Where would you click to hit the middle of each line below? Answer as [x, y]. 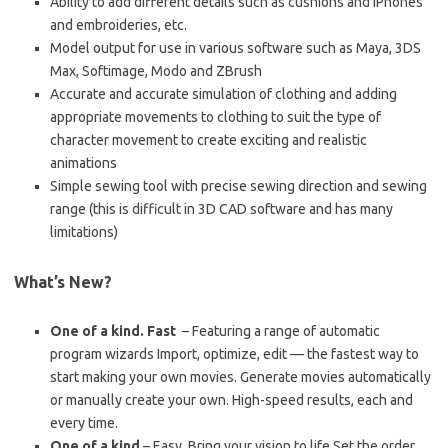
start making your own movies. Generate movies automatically [240, 377]
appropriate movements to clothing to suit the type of [215, 117]
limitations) [84, 232]
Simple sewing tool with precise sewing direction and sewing [238, 186]
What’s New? [63, 282]
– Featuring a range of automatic [278, 331]
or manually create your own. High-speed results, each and [231, 400]
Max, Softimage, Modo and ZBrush [156, 71]
